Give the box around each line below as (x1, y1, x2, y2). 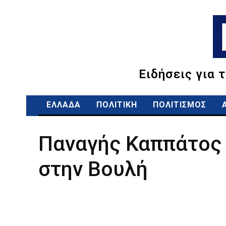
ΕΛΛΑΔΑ (46, 100, 81, 109)
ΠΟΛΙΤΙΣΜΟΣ (153, 100, 206, 109)
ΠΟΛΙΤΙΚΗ (96, 100, 137, 109)
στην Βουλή (38, 157, 148, 181)
